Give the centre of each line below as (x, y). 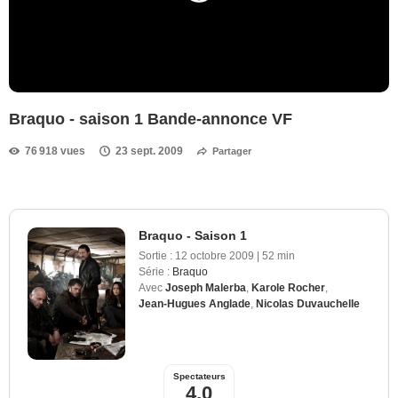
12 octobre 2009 (215, 255)
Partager (232, 151)
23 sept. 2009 (149, 151)
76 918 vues (55, 151)
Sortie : (155, 255)
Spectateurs (199, 376)
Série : (154, 271)
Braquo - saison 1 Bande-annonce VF (151, 119)
